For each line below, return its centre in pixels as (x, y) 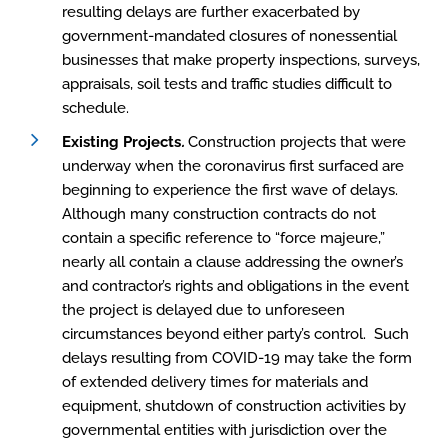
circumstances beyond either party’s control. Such (235, 334)
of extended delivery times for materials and (215, 382)
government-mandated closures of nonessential (229, 36)
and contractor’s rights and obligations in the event (235, 286)
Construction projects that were (295, 142)
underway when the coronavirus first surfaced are (233, 166)
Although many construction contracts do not (219, 214)
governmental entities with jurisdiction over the (224, 430)
